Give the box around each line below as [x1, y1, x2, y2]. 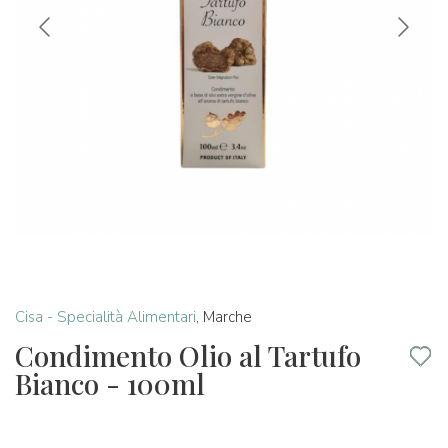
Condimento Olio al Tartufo [15, 337, 361, 374]
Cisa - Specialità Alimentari [15, 307, 196, 327]
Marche [203, 307, 252, 327]
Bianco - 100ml [15, 365, 205, 402]
